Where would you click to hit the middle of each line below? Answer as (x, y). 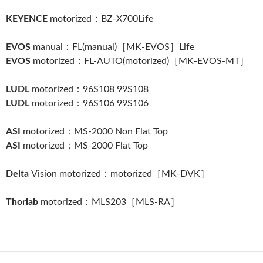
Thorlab (23, 202)
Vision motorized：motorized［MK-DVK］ (120, 174)
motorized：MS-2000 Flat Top (85, 146)
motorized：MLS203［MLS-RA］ (110, 202)
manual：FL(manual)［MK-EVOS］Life (114, 47)
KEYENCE (28, 19)
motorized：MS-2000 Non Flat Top (95, 132)
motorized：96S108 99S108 (90, 90)
